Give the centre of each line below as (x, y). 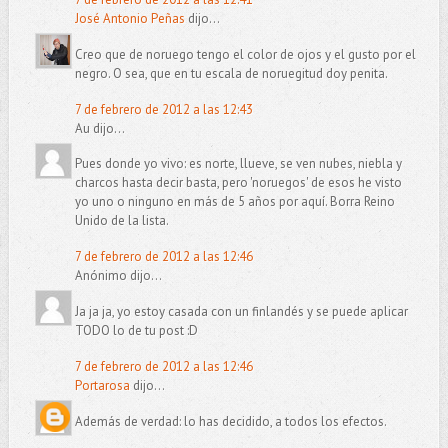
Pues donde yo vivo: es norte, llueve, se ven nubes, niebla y (238, 164)
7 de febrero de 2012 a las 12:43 (163, 109)
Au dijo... (99, 128)
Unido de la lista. (121, 221)
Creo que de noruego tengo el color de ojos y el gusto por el (245, 54)
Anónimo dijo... (118, 276)
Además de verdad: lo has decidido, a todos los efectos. (230, 422)
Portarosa (102, 386)
